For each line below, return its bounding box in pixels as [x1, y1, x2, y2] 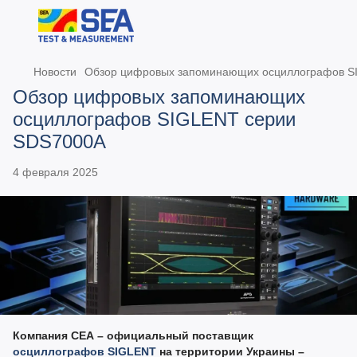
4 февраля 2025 [13, 166, 98, 178]
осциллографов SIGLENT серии [13, 108, 296, 130]
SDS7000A [13, 131, 106, 152]
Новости [33, 65, 76, 78]
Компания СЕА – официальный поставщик [13, 329, 253, 343]
